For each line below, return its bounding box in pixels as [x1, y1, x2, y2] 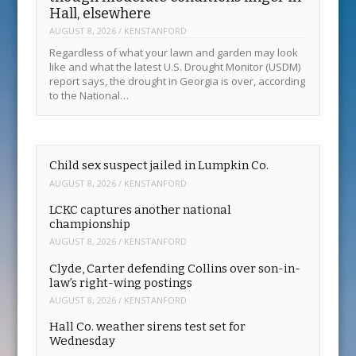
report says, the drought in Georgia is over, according [49, 73, 306, 88]
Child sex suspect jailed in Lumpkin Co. [49, 158, 269, 173]
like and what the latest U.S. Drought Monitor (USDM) [49, 59, 301, 74]
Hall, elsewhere [49, 5, 152, 23]
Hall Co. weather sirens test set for [49, 319, 246, 335]
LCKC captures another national [49, 202, 232, 217]
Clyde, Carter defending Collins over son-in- [49, 261, 301, 276]
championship [49, 216, 131, 231]
